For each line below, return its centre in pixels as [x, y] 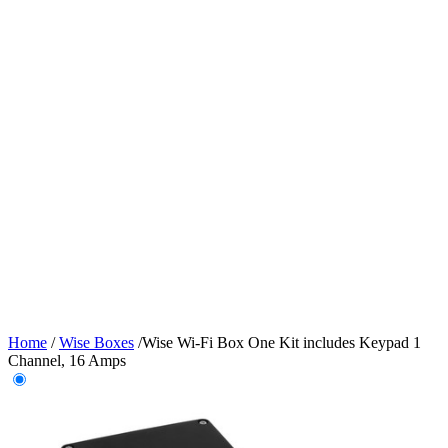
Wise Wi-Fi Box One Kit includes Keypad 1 [281, 342]
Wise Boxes [96, 342]
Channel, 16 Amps [67, 360]
